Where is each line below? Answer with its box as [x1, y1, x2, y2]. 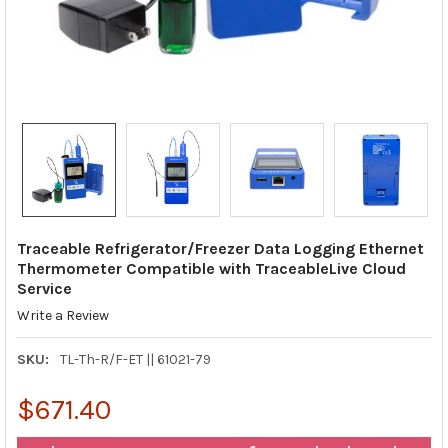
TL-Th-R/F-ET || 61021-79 [59, 350, 211, 368]
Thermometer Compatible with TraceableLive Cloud [16, 258, 406, 278]
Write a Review [16, 307, 109, 324]
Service [16, 278, 72, 298]
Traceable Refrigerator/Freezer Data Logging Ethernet [16, 238, 424, 258]
